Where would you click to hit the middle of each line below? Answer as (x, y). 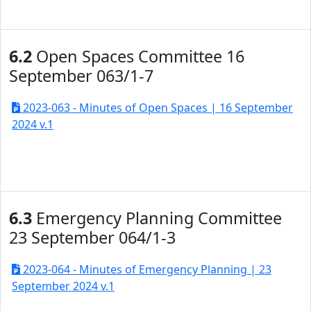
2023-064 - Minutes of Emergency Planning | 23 (146, 269)
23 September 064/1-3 (92, 237)
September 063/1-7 (81, 76)
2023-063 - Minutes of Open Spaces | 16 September (157, 108)
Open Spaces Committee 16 (138, 56)
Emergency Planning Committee (157, 218)
